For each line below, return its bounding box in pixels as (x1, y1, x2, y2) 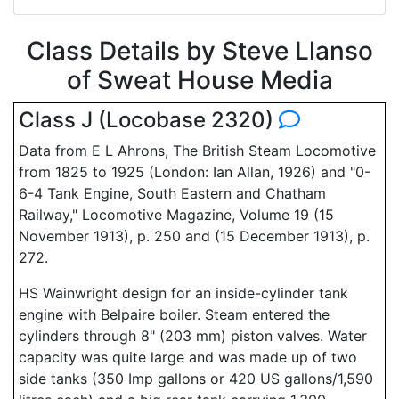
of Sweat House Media (66, 65, 333, 95)
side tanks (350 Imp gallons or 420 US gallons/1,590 (19, 370, 373, 387)
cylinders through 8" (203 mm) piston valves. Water (19, 327, 367, 345)
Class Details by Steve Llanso (26, 36, 373, 66)
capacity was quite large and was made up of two (19, 348, 357, 366)
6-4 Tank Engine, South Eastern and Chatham (19, 184, 326, 202)
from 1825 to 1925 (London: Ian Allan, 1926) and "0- (19, 163, 370, 181)
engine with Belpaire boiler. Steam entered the (19, 305, 330, 323)
